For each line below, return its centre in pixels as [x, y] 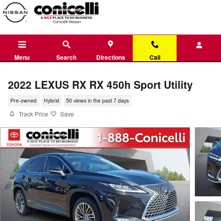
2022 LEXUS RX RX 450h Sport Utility [100, 84]
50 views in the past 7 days [98, 101]
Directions [110, 57]
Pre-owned [24, 101]
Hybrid [51, 101]
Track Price [34, 114]
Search [67, 57]
